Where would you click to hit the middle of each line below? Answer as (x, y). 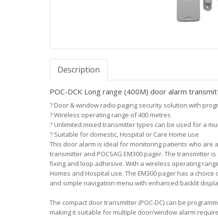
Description (79, 70)
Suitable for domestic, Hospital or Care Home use (126, 134)
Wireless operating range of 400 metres (112, 115)
